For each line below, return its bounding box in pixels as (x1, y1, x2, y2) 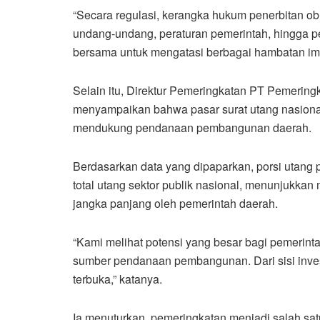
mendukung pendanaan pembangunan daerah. (73, 119, 311, 136)
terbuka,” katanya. (73, 270, 162, 287)
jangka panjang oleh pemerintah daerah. (73, 194, 278, 211)
